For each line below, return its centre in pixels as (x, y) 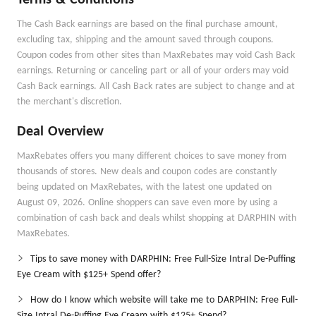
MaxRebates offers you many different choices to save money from (152, 156)
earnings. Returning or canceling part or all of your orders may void (153, 71)
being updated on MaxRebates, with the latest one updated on (144, 187)
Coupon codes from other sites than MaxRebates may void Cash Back (156, 55)
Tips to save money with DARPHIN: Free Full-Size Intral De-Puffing (163, 259)
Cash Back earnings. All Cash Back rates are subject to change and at (156, 86)
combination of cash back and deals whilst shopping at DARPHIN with (157, 218)
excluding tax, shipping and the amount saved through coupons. (145, 40)
